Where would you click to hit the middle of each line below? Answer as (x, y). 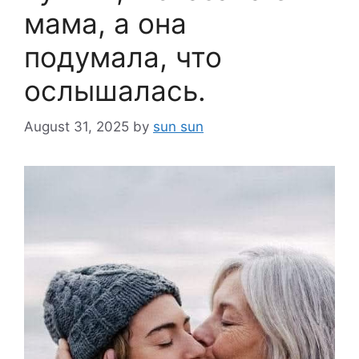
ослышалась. (115, 91)
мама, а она (105, 23)
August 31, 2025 (77, 126)
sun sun (178, 126)
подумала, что (123, 57)
